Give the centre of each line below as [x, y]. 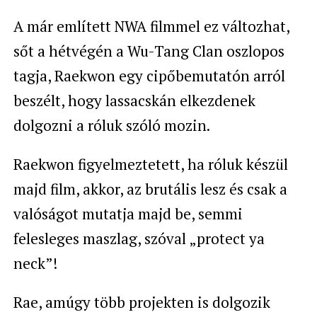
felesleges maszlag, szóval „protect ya [139, 238]
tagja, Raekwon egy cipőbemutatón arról [149, 76]
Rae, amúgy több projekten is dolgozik [142, 302]
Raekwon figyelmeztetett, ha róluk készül [150, 164]
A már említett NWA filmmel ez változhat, [151, 26]
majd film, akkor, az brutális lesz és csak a [150, 189]
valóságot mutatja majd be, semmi [128, 214]
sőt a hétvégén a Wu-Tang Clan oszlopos [149, 51]
